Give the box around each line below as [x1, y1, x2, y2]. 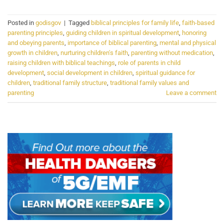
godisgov [35, 19, 61, 27]
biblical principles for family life [91, 19, 179, 27]
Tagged [68, 19, 91, 27]
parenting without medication [131, 49, 213, 57]
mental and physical [159, 39, 216, 47]
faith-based [182, 19, 214, 27]
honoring [182, 29, 206, 37]
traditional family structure [33, 79, 107, 87]
